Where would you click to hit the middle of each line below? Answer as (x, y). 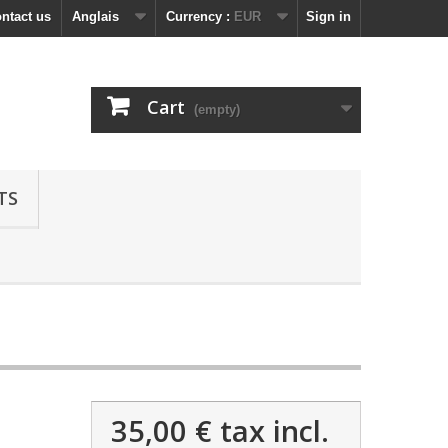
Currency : (198, 16)
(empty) (217, 109)
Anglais (95, 16)
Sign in (328, 16)
